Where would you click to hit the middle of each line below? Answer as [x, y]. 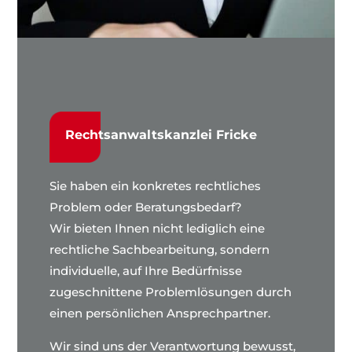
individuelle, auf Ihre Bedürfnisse [145, 270]
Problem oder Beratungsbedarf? [145, 207]
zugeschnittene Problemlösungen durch [170, 291]
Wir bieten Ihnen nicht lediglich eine [157, 228]
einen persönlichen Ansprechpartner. [159, 313]
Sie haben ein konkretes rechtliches [155, 185]
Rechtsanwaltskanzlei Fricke [161, 134]
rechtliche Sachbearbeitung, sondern [159, 249]
